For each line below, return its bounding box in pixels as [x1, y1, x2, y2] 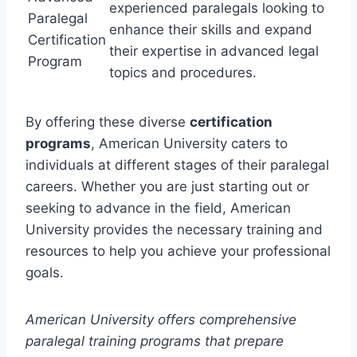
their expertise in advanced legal [109, 42, 319, 59]
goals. [25, 264, 64, 280]
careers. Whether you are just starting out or [25, 178, 309, 194]
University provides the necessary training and [25, 221, 323, 237]
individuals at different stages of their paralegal [25, 156, 329, 173]
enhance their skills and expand [109, 21, 312, 37]
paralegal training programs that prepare [25, 332, 284, 349]
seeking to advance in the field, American [25, 199, 291, 216]
